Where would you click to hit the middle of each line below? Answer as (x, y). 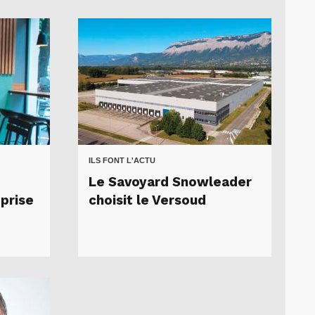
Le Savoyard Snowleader (170, 182)
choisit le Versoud (147, 200)
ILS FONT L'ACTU (122, 160)
